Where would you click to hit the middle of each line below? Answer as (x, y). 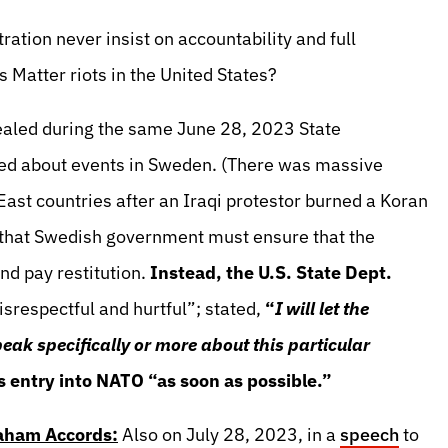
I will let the (322, 308)
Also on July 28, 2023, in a (229, 434)
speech (369, 434)
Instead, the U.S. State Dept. (271, 272)
